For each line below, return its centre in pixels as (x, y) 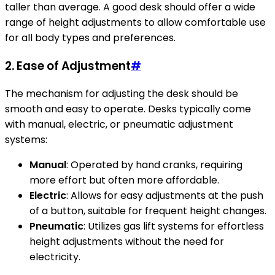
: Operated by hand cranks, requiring (154, 165)
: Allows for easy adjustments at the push (165, 196)
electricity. (55, 257)
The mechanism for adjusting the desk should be (122, 94)
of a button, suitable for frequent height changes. (148, 211)
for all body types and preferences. (90, 38)
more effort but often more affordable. (124, 180)
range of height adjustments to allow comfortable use (135, 22)
